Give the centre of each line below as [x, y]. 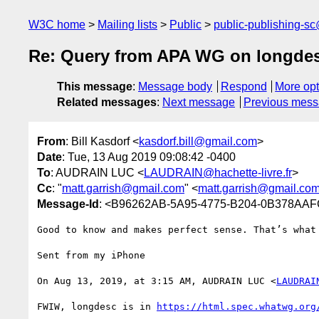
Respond [244, 87]
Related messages [107, 103]
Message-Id [68, 204]
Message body [175, 87]
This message [95, 87]
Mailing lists [127, 25]
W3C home [57, 25]
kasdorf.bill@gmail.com [198, 141]
